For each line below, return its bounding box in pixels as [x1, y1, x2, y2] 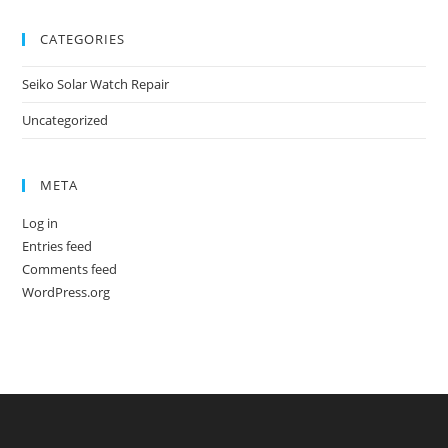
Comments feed [22, 260, 118, 278]
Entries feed [22, 237, 93, 255]
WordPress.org [22, 283, 111, 301]
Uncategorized [22, 111, 109, 129]
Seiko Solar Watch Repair [22, 75, 170, 93]
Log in [22, 214, 59, 232]
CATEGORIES [40, 30, 126, 48]
